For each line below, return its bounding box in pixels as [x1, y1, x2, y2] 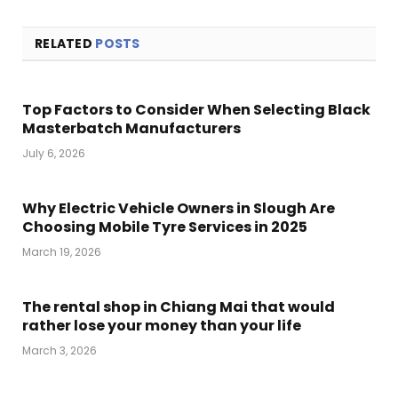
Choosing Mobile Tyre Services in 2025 [22, 216, 307, 237]
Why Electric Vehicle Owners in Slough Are [22, 197, 335, 219]
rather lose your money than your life [22, 314, 301, 336]
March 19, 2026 [22, 243, 101, 259]
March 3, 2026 [22, 342, 97, 358]
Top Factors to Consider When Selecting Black [22, 99, 370, 120]
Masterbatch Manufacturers [22, 117, 241, 139]
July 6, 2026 [22, 145, 85, 161]
